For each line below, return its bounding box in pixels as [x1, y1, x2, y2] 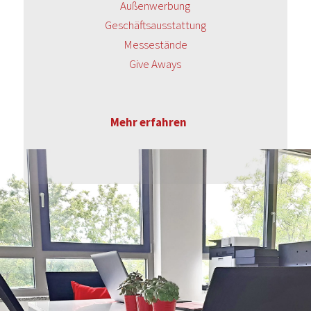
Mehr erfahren [110, 115, 187, 131]
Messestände [123, 36, 187, 52]
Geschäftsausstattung [104, 17, 206, 33]
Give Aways [129, 56, 182, 72]
